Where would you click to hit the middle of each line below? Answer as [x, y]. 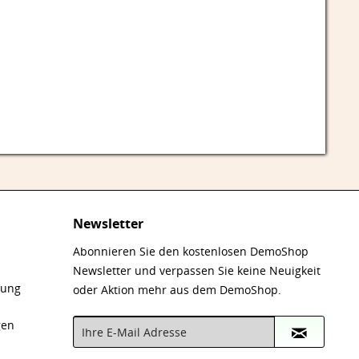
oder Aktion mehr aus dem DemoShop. [177, 289]
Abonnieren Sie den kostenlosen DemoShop [191, 251]
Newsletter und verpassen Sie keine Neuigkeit [197, 270]
